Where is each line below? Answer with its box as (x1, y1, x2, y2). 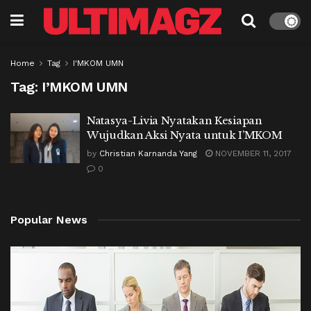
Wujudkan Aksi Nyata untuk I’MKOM (87, 128, 283, 142)
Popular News (10, 213, 87, 226)
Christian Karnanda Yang (99, 149, 197, 158)
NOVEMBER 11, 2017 (212, 149, 292, 158)
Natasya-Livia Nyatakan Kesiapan (87, 114, 262, 127)
